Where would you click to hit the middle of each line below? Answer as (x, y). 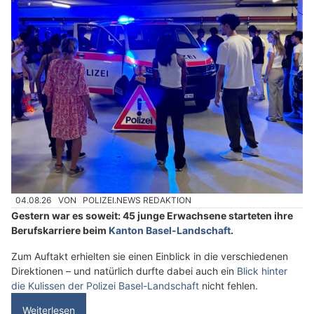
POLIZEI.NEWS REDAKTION (137, 200)
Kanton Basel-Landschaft (170, 230)
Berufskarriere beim (60, 230)
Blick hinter (262, 271)
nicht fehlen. (228, 285)
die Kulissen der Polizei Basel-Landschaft (105, 285)
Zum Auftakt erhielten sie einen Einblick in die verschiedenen (150, 256)
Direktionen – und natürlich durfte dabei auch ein (124, 271)
